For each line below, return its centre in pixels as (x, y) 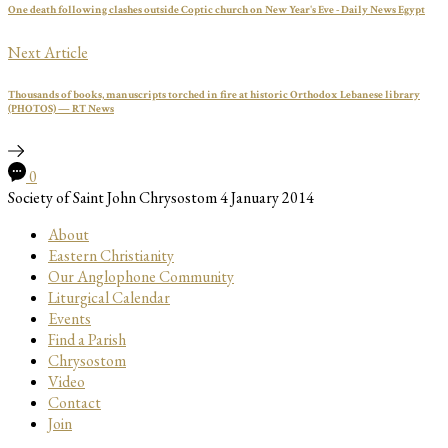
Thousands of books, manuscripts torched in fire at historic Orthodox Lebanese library (214, 95)
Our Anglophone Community (141, 276)
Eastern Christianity (111, 255)
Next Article (48, 53)
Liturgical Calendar (109, 297)
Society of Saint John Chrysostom (112, 197)
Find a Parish (87, 339)
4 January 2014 (267, 197)
